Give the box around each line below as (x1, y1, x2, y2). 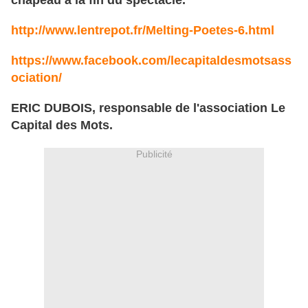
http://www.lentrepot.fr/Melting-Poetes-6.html (11, 23, 274, 38)
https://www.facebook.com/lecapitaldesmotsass (11, 54, 291, 68)
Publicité (135, 148, 173, 160)
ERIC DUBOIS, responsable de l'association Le (11, 101, 285, 115)
